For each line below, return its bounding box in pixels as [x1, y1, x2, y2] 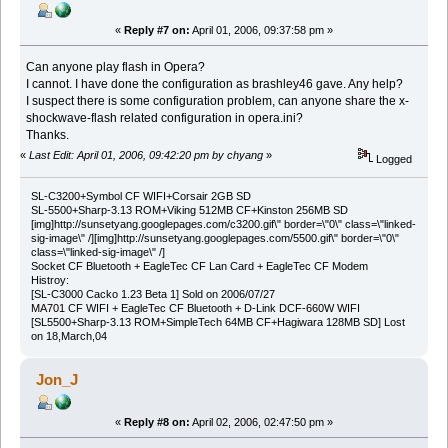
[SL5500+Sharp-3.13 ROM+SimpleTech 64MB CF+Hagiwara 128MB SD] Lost [30, 316, 405, 329]
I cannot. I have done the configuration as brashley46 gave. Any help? [26, 76, 404, 91]
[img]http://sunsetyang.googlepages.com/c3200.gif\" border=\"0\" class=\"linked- [30, 218, 416, 231]
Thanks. [26, 127, 70, 142]
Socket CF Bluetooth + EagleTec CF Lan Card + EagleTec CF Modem [30, 260, 368, 273]
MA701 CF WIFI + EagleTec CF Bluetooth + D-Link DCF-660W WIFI [30, 302, 360, 315]
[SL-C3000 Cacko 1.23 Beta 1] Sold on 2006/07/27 [30, 288, 275, 301]
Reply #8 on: [124, 415, 190, 428]
